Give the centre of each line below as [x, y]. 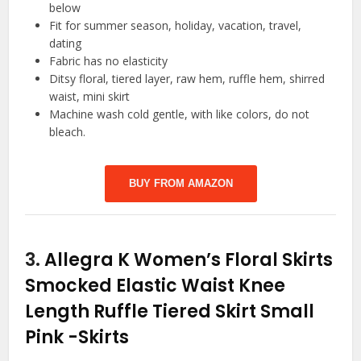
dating [66, 43]
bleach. [68, 131]
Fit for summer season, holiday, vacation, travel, [176, 25]
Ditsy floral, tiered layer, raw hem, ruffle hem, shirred [187, 78]
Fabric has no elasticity [109, 60]
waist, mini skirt [90, 96]
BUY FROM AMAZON [180, 183]
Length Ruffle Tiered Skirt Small [170, 311]
